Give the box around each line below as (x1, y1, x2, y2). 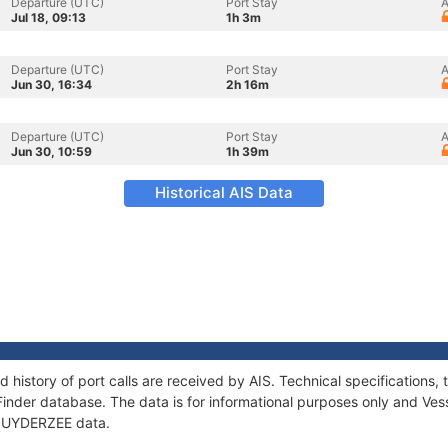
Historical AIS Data (155, 183, 293, 202)
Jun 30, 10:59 (11, 144, 92, 159)
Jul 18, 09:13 (11, 10, 86, 25)
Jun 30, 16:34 (11, 77, 92, 92)
